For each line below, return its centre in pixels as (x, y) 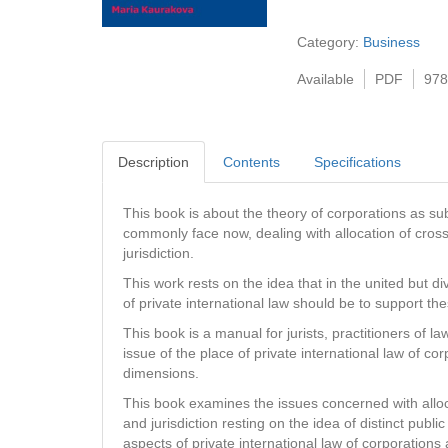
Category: (328, 42)
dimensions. (161, 373)
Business (391, 42)
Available (325, 79)
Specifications (357, 162)
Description (153, 162)
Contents (251, 162)
